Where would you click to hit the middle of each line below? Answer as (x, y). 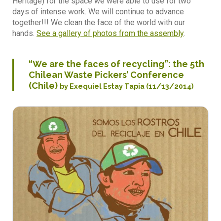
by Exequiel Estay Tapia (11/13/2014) (127, 86)
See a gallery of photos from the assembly (110, 33)
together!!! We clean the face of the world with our (99, 22)
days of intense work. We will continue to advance (98, 11)
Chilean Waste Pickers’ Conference (106, 74)
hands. (24, 33)
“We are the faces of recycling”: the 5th (116, 64)
